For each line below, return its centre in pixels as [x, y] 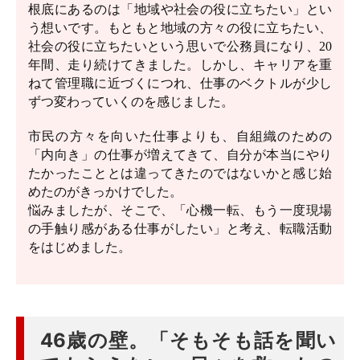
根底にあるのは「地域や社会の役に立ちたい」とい [180, 9]
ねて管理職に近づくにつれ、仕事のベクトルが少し [180, 83]
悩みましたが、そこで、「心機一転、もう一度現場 [180, 210]
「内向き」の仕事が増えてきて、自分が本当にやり [180, 155]
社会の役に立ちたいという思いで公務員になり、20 [180, 46]
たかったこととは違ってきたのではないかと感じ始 [180, 173]
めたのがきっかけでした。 [105, 192]
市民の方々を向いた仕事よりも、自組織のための [180, 136]
